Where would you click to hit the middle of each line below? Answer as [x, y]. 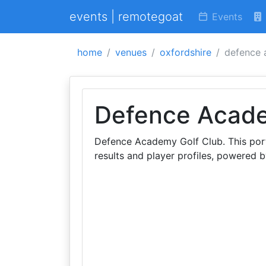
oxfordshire [186, 52]
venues [131, 52]
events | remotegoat [126, 17]
